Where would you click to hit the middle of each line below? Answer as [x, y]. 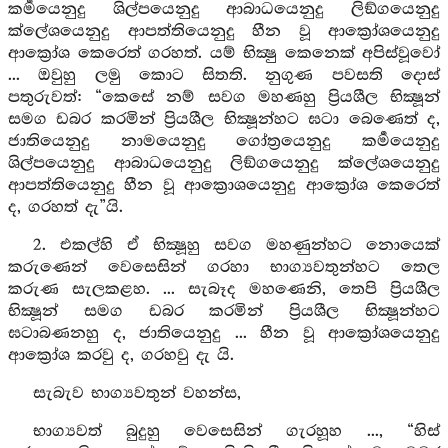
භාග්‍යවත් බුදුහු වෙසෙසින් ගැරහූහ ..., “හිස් [236, 431]
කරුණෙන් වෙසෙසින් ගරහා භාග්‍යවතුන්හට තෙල [224, 267]
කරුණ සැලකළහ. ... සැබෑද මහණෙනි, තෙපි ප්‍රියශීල [224, 289]
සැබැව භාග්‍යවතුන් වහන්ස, [136, 393]
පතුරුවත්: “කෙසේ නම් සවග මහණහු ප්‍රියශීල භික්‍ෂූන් [224, 97]
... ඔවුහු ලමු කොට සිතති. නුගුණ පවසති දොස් [224, 75]
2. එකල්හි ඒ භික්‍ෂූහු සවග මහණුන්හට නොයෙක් [236, 245]
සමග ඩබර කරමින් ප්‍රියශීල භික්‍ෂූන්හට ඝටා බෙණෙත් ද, [224, 119]
